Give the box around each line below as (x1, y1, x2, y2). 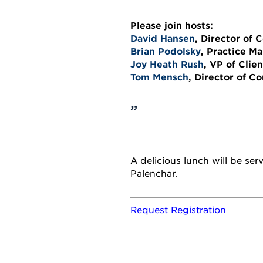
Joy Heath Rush (130, 58, 204, 70)
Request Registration (130, 203, 226, 215)
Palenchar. (130, 167, 177, 179)
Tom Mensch (130, 71, 188, 83)
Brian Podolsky (130, 45, 201, 57)
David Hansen (130, 32, 195, 44)
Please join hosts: (130, 19, 213, 31)
